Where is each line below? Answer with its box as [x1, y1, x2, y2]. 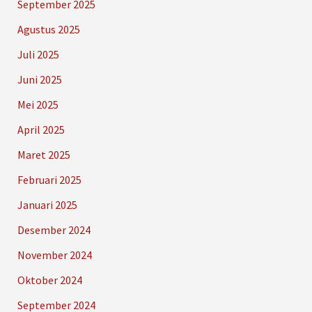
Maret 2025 [17, 147, 70, 162]
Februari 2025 [17, 172, 81, 187]
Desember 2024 [17, 222, 91, 237]
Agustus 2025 [17, 22, 80, 36]
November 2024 [17, 247, 92, 262]
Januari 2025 [17, 197, 77, 212]
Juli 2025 [17, 47, 59, 61]
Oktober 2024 [17, 272, 82, 287]
